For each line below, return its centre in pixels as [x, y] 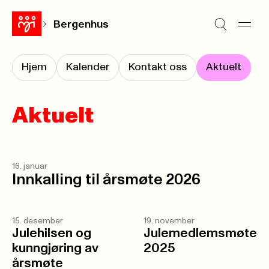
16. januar [30, 166]
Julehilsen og [52, 234]
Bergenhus [81, 24]
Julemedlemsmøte [200, 234]
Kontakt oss [158, 67]
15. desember [38, 221]
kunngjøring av [55, 249]
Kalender [88, 67]
